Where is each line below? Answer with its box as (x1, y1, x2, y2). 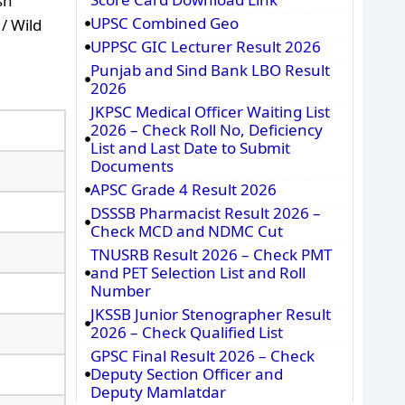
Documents (89, 155, 174, 176)
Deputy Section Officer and (89, 363, 283, 384)
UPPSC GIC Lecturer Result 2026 (89, 36, 321, 57)
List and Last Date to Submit (89, 137, 290, 158)
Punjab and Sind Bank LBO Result (89, 60, 330, 80)
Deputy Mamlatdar (89, 381, 226, 402)
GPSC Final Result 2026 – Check (89, 345, 315, 366)
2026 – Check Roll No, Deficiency (89, 119, 323, 140)
